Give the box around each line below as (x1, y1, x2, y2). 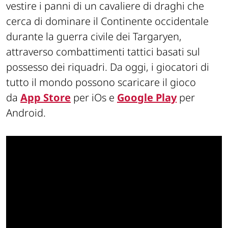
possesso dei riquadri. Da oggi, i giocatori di (6, 60, 209, 74)
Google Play (117, 90, 177, 104)
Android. (6, 105, 46, 120)
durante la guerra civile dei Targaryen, (6, 29, 182, 43)
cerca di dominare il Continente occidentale (6, 14, 209, 28)
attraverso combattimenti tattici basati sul (6, 44, 200, 59)
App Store (20, 90, 71, 104)
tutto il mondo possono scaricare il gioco (6, 75, 196, 89)
